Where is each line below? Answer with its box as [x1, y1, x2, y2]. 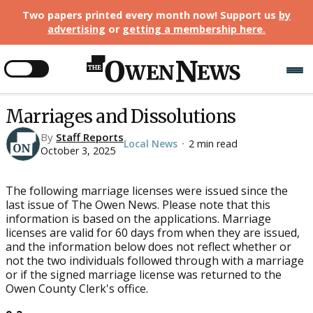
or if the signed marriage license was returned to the [6, 267, 282, 282]
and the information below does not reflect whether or [6, 239, 291, 254]
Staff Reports [56, 130, 124, 144]
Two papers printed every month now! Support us [22, 8, 279, 22]
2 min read [189, 137, 238, 150]
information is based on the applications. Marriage [6, 211, 271, 226]
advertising [48, 22, 105, 36]
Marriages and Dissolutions [6, 105, 236, 128]
